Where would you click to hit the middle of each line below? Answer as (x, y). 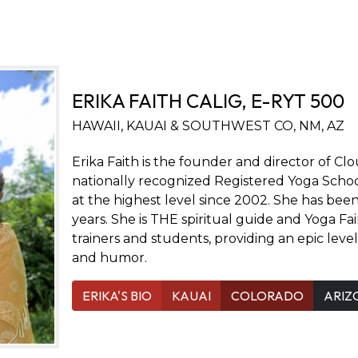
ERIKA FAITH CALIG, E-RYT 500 (208, 101)
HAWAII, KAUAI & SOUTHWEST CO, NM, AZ (208, 126)
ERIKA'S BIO (117, 296)
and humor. (109, 258)
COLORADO (267, 296)
